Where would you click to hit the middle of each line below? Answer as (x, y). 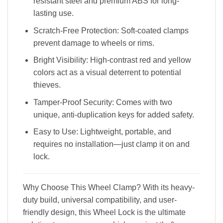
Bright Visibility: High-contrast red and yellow (112, 60)
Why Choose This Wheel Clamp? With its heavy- (109, 188)
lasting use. (53, 13)
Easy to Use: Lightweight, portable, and (102, 132)
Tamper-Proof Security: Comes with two (103, 102)
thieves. (47, 85)
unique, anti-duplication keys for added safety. (113, 114)
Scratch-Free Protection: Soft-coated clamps (111, 30)
